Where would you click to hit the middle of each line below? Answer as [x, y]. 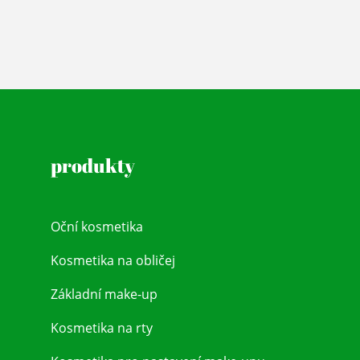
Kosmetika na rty [101, 327]
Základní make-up [104, 294]
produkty [92, 165]
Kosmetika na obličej [112, 260]
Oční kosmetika [96, 226]
